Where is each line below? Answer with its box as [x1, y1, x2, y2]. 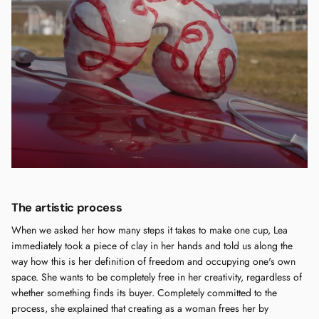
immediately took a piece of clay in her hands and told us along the [11, 239, 293, 253]
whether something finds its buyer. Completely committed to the [11, 286, 277, 300]
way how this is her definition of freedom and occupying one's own [11, 254, 296, 269]
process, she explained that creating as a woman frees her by [11, 301, 268, 316]
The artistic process [11, 200, 122, 216]
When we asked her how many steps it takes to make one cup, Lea [11, 223, 288, 238]
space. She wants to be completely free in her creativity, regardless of [11, 270, 302, 285]
